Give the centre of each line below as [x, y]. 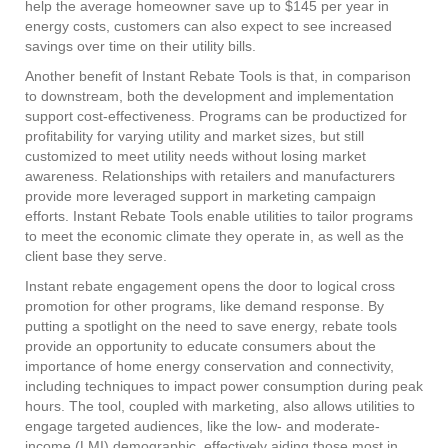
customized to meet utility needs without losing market [195, 155]
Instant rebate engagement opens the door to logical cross [210, 285]
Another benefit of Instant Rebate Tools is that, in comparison [218, 75]
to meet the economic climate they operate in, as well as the [214, 235]
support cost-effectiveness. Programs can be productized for [216, 115]
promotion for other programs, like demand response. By [204, 305]
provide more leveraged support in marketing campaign [200, 195]
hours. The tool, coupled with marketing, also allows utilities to [220, 405]
